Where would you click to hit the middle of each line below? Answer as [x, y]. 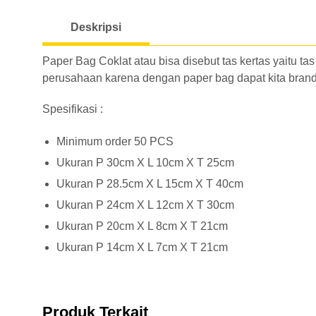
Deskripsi [96, 28]
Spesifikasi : [74, 109]
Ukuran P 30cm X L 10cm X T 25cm [145, 163]
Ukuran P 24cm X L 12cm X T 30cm [145, 205]
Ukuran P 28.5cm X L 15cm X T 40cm [150, 184]
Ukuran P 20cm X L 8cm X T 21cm [142, 226]
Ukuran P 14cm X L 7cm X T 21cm [142, 248]
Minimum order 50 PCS [115, 142]
